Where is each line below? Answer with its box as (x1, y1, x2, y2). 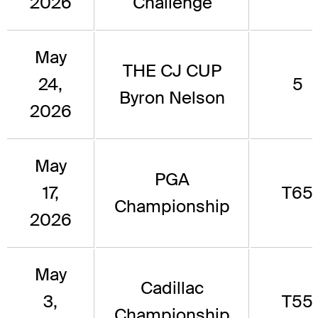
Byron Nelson (119, 87, 225, 109)
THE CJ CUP (123, 60, 221, 82)
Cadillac (141, 277, 204, 300)
